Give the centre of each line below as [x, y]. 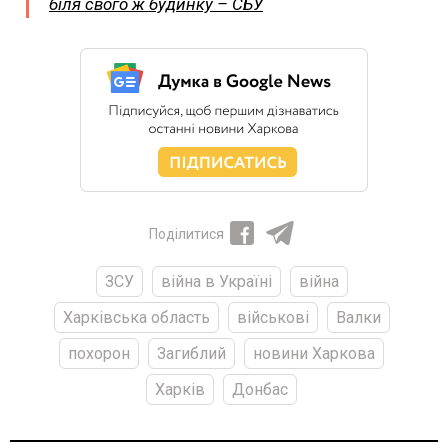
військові [272, 317]
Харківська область [136, 317]
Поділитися [186, 233]
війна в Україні [216, 281]
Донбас [260, 389]
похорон [99, 353]
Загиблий [191, 353]
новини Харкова [314, 353]
